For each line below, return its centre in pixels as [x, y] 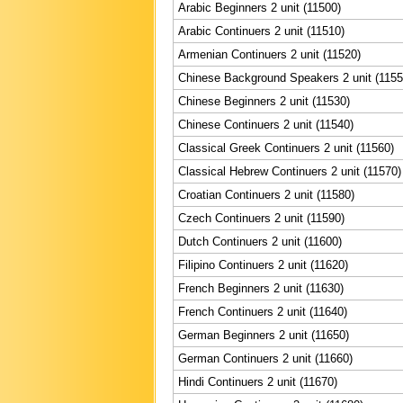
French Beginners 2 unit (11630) [261, 288]
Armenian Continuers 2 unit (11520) [269, 54]
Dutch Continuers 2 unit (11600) [260, 241]
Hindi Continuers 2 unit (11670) [258, 381]
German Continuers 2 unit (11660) [265, 358]
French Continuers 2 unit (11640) [263, 311]
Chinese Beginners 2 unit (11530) [264, 101]
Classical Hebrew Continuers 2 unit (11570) [290, 171]
